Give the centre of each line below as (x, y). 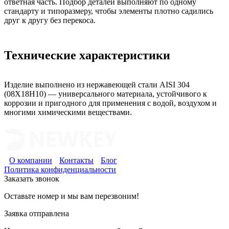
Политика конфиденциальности (60, 170)
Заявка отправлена (37, 214)
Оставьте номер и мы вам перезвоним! (72, 196)
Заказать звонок (32, 179)
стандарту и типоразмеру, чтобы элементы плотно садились (109, 11)
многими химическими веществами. (68, 112)
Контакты (76, 161)
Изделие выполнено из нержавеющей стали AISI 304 (97, 85)
